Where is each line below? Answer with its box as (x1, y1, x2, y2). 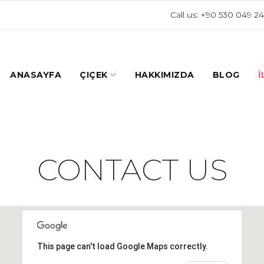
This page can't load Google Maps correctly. (37, 242, 208, 251)
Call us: (170, 9, 200, 20)
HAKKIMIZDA (134, 70, 194, 80)
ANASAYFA (10, 70, 62, 80)
